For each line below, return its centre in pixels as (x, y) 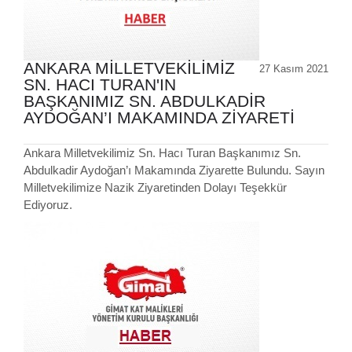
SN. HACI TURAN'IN (100, 85)
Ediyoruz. (48, 205)
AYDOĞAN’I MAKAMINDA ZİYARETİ (159, 118)
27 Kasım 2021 (294, 69)
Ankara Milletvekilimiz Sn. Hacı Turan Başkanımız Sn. (162, 153)
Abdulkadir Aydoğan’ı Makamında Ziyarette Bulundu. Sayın (174, 170)
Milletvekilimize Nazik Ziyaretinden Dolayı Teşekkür (155, 188)
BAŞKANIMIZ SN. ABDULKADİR (145, 102)
